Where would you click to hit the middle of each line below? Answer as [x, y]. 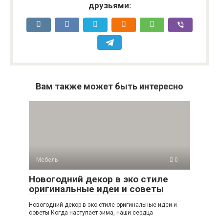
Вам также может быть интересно [109, 87]
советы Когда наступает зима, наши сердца [91, 213]
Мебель [47, 160]
